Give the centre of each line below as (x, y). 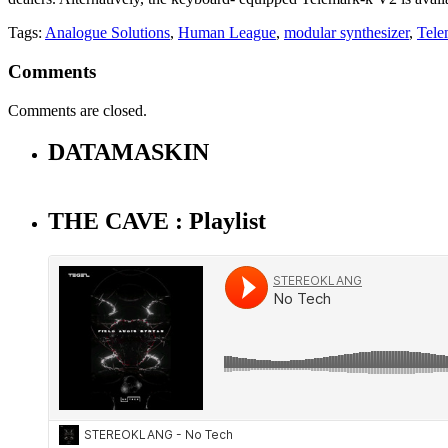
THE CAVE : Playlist (157, 221)
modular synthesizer (346, 33)
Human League (227, 33)
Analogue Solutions (107, 33)
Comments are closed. (77, 110)
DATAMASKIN (128, 152)
